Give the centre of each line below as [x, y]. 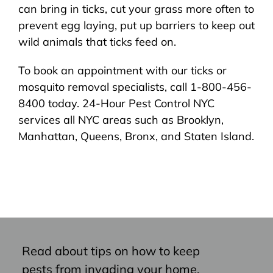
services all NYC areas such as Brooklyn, [121, 120]
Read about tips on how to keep [111, 251]
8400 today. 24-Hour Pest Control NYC [116, 103]
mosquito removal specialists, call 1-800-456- [135, 87]
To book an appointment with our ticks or [122, 70]
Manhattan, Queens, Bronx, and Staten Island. [136, 136]
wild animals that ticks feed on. [97, 42]
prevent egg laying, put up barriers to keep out [136, 25]
